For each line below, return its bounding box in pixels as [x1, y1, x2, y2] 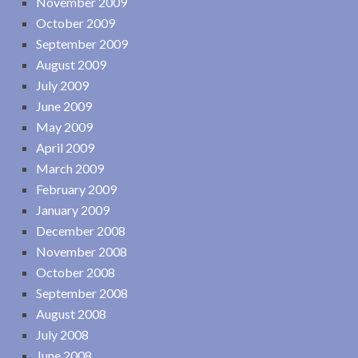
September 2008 [36, 284, 128, 300]
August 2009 [36, 56, 106, 72]
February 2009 [36, 181, 117, 197]
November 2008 [36, 243, 127, 259]
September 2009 [36, 35, 128, 51]
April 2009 [36, 139, 94, 155]
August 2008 [36, 305, 106, 321]
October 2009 [36, 14, 115, 30]
